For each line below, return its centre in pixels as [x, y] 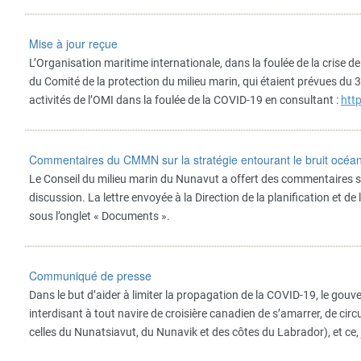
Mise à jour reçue [73, 44]
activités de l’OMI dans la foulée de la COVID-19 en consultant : [185, 100]
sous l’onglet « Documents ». [100, 216]
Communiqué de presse [90, 276]
